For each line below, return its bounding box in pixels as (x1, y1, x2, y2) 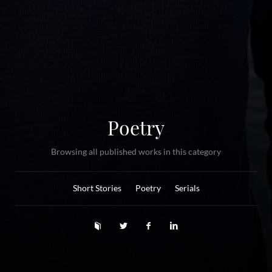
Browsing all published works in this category (51, 146, 221, 157)
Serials (174, 183, 200, 193)
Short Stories (72, 183, 121, 193)
